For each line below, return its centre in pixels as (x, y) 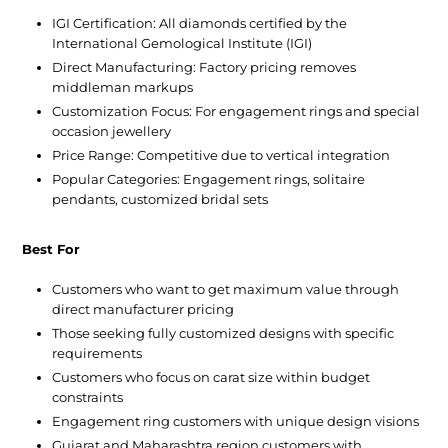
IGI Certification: (106, 23)
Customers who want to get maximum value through (226, 289)
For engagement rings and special (308, 111)
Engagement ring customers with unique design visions (236, 421)
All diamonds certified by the (253, 23)
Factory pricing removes (278, 67)
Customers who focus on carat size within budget (211, 377)
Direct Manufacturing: (126, 67)
